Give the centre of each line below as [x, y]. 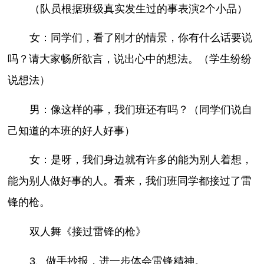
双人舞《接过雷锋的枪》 [88, 232]
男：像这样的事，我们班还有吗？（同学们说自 [141, 109]
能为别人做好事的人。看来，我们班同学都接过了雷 [130, 181]
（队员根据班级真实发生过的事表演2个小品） [138, 9]
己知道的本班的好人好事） [72, 131]
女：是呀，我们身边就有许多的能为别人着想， [141, 160]
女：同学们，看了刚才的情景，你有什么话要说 [141, 38]
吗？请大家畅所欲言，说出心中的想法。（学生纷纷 [130, 59]
